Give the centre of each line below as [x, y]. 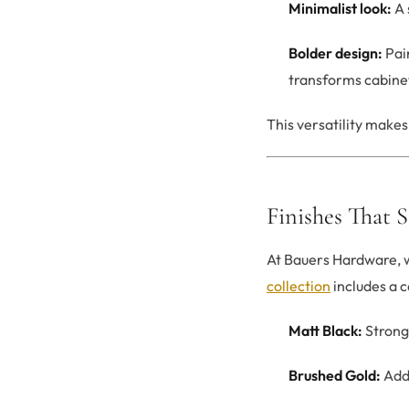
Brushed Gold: [335, 376]
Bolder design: [336, 53]
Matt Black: [325, 331]
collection [299, 286]
